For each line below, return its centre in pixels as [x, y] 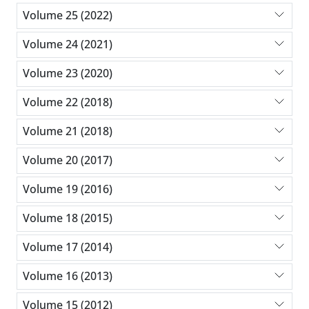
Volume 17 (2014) [68, 247]
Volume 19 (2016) [68, 189]
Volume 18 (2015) [68, 218]
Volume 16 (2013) [68, 276]
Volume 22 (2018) [68, 102]
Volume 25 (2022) [68, 16]
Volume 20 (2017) [68, 160]
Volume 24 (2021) [68, 44]
